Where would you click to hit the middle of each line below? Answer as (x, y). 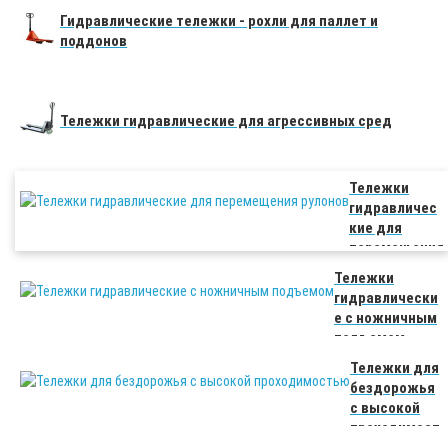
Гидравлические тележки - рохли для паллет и (219, 21)
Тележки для (394, 368)
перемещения (396, 248)
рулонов (376, 268)
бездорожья (392, 388)
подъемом (369, 338)
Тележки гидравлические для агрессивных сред (226, 121)
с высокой (385, 408)
